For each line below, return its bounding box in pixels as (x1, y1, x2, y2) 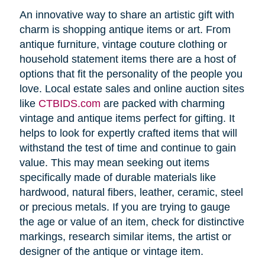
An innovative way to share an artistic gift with (19, 9, 234, 21)
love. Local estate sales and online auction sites (19, 83, 244, 95)
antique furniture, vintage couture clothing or (19, 38, 227, 51)
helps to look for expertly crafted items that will (19, 127, 237, 140)
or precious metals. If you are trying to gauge (19, 201, 230, 214)
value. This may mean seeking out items (19, 157, 209, 169)
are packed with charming (100, 98, 225, 110)
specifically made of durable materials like (19, 172, 216, 184)
